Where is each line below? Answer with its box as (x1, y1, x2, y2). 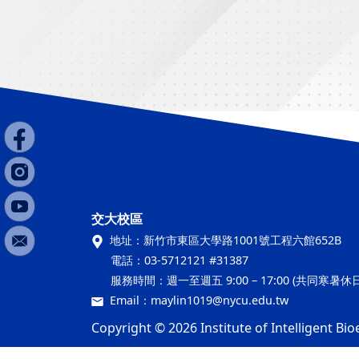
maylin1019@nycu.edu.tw (151, 292, 288, 309)
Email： (110, 292, 151, 309)
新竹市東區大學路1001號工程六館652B (143, 232, 341, 248)
